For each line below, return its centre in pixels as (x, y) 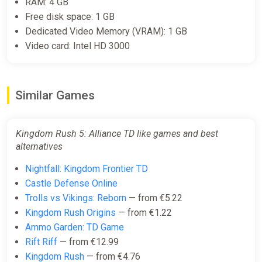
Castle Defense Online (71, 184)
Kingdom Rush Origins (70, 213)
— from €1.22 (144, 213)
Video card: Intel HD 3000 (77, 46)
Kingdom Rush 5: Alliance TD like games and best (117, 134)
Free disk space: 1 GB (70, 17)
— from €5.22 (154, 198)
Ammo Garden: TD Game (75, 227)
